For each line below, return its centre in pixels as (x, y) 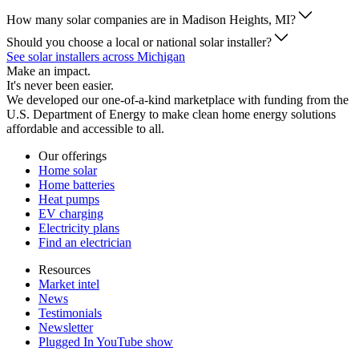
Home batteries (77, 185)
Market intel (69, 284)
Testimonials (70, 313)
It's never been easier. (60, 86)
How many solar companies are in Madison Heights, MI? (151, 20)
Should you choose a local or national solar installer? (139, 42)
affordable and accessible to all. (85, 129)
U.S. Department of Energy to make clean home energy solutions (171, 115)
